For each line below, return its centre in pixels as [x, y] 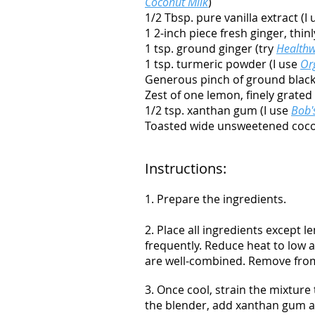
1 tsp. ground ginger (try [211, 49]
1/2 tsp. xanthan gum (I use [218, 110]
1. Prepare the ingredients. [216, 199]
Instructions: [186, 168]
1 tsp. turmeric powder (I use [223, 64]
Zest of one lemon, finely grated [229, 95]
